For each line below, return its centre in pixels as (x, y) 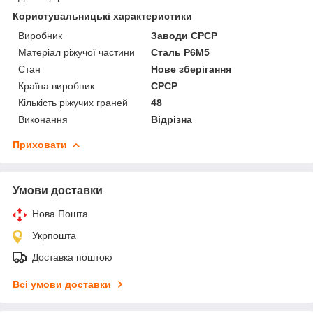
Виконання (43, 119)
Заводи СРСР (184, 35)
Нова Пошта (60, 213)
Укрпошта (54, 235)
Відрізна (172, 119)
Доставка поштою (72, 257)
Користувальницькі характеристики (102, 16)
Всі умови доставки (62, 284)
